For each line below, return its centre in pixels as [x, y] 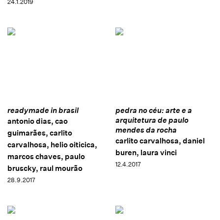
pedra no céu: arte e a [153, 110]
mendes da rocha [146, 130]
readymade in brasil [43, 110]
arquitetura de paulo [152, 120]
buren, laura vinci [146, 153]
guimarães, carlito [40, 133]
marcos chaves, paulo [46, 157]
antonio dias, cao [38, 121]
